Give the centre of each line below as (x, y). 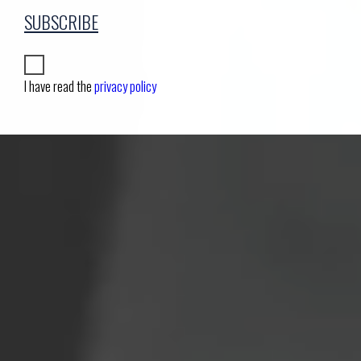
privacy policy (125, 86)
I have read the (59, 86)
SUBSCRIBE (61, 21)
